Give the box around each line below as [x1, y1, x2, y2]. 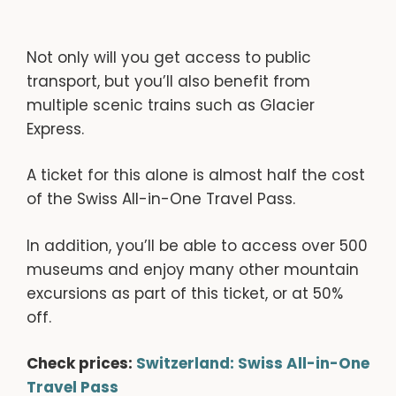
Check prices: [27, 353, 136, 375]
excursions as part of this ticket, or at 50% [27, 282, 343, 304]
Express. [27, 118, 84, 140]
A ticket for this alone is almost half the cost [27, 164, 365, 187]
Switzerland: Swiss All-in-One [136, 353, 369, 375]
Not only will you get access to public [27, 46, 311, 68]
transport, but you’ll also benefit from [27, 70, 310, 92]
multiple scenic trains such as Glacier [27, 94, 315, 116]
